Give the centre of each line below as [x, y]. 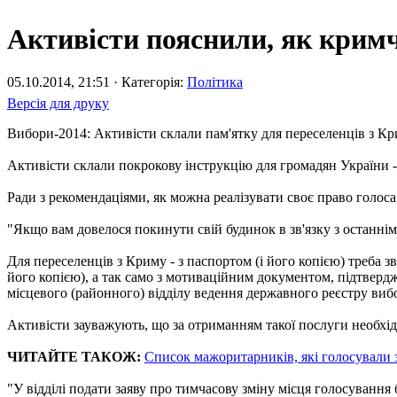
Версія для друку [58, 104]
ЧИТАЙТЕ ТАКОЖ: [74, 357]
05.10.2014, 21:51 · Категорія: [97, 82]
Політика [215, 82]
